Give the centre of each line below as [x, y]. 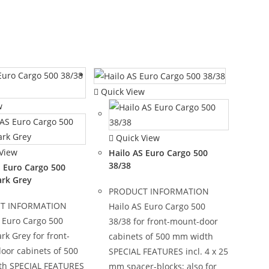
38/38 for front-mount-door [163, 221]
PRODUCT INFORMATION [159, 191]
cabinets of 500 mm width [161, 236]
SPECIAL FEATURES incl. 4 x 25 [168, 251]
